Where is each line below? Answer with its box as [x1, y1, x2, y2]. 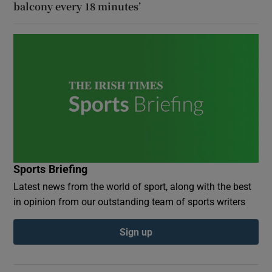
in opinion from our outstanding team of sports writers [13, 196, 246, 206]
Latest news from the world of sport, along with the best [13, 181, 252, 191]
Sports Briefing [13, 163, 88, 175]
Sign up [120, 226, 152, 237]
